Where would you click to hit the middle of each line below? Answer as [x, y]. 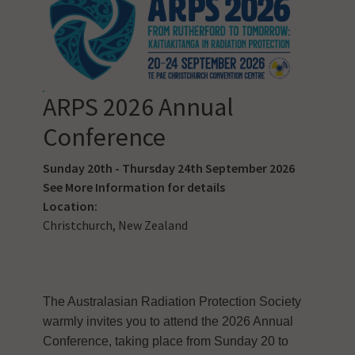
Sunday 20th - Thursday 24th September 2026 [168, 168]
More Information [115, 187]
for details [195, 187]
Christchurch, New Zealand [115, 225]
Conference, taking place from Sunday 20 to [165, 341]
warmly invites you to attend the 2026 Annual [168, 321]
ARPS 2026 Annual [138, 107]
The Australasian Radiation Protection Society [172, 301]
